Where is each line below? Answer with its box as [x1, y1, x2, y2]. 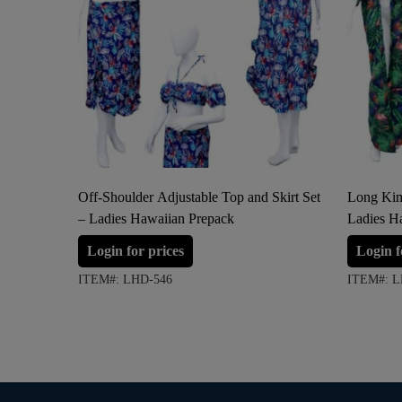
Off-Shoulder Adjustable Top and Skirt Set [78, 189, 320, 205]
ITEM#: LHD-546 [78, 273, 172, 287]
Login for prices [87, 243, 184, 259]
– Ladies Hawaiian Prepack [78, 211, 234, 227]
